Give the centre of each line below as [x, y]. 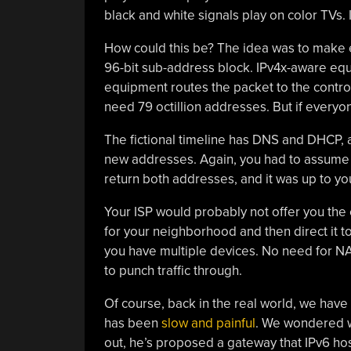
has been [132, 323]
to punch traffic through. [173, 271]
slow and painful [208, 323]
